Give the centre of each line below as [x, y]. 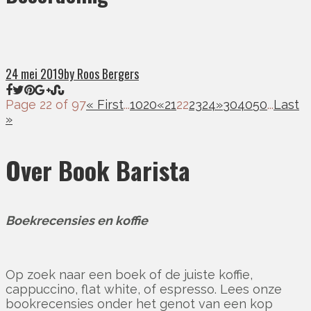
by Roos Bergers [101, 73]
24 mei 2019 [35, 73]
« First [105, 104]
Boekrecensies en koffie [77, 220]
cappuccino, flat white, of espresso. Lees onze [144, 289]
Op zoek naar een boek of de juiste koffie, [129, 274]
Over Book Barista [98, 169]
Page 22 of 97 [46, 104]
